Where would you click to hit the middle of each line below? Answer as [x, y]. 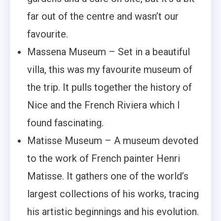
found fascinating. [65, 123]
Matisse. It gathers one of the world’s [108, 176]
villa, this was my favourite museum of [110, 69]
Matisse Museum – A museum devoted [113, 140]
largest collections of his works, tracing [113, 194]
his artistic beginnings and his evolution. [113, 211]
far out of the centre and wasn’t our [103, 16]
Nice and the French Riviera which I [104, 105]
